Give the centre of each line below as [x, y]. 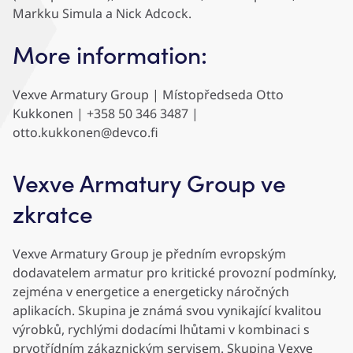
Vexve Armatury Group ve [149, 183]
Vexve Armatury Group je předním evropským [149, 254]
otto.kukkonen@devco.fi [85, 133]
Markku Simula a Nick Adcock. [102, 14]
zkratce [53, 214]
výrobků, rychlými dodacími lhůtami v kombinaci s [161, 330]
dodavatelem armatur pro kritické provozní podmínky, [175, 273]
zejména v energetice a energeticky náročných [151, 292]
